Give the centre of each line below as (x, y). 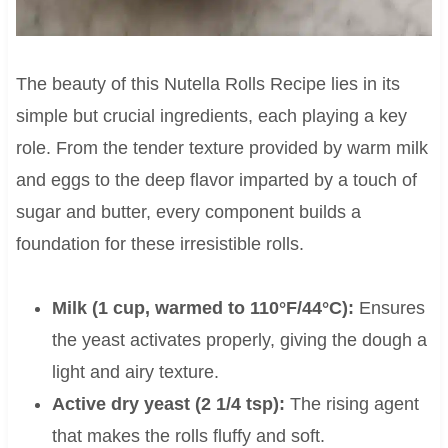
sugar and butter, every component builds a (188, 212)
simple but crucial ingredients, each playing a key (211, 116)
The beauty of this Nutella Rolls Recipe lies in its (207, 84)
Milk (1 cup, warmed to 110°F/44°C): (202, 308)
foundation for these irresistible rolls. (159, 244)
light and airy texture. (135, 372)
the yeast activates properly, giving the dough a (239, 340)
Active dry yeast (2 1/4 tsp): (168, 404)
